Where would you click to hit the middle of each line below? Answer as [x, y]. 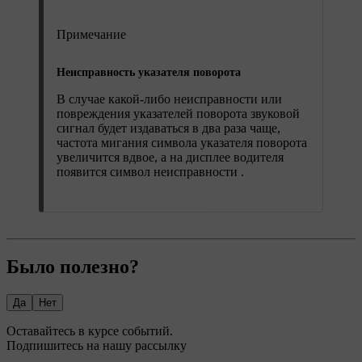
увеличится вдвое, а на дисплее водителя [170, 158]
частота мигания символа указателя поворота [182, 143]
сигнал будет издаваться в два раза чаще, [168, 128]
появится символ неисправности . [150, 172]
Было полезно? [73, 267]
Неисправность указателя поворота [149, 73]
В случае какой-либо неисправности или [169, 99]
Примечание [91, 35]
